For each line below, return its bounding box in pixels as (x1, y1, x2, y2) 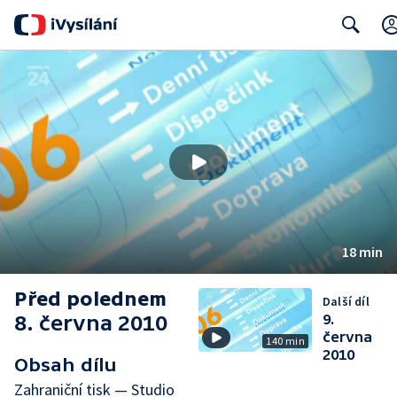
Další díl (323, 293, 370, 309)
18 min (342, 243, 383, 261)
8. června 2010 (14, 311, 167, 335)
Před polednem (14, 288, 167, 310)
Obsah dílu (14, 354, 117, 375)
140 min (266, 334, 305, 347)
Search (327, 51, 366, 68)
